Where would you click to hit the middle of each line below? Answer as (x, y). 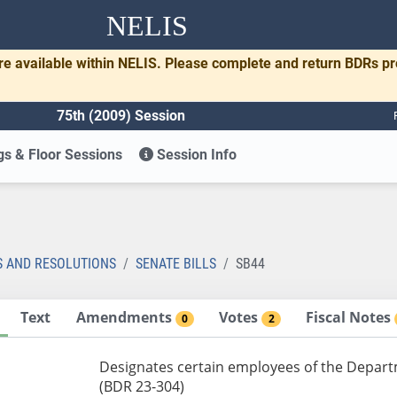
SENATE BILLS (176, 263)
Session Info (195, 154)
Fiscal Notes (350, 317)
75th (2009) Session (121, 115)
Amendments (125, 317)
